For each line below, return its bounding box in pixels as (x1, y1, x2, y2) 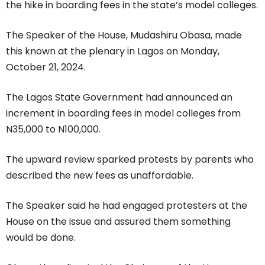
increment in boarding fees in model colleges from (6, 106, 241, 120)
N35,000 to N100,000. (6, 122, 101, 136)
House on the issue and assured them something (6, 215, 231, 228)
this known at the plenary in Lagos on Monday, (6, 44, 219, 58)
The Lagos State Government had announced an (6, 91, 232, 104)
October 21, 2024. (6, 60, 86, 74)
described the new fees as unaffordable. (6, 169, 193, 182)
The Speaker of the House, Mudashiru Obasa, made (6, 28, 242, 42)
